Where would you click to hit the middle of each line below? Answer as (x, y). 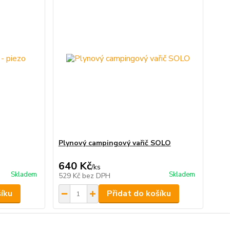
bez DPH (96, 176)
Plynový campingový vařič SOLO (114, 143)
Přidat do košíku (139, 194)
